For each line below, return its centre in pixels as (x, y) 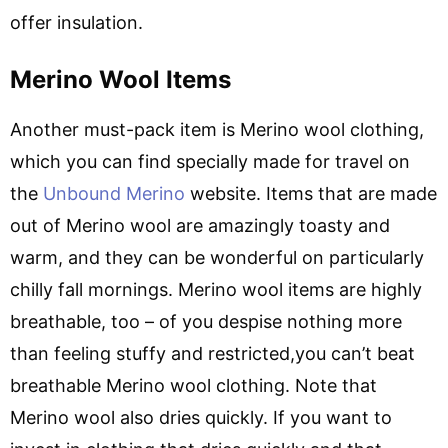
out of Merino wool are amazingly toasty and (200, 225)
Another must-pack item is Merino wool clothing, (217, 129)
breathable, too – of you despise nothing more (206, 321)
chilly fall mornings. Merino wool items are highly (216, 289)
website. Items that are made (311, 193)
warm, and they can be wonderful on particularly (217, 257)
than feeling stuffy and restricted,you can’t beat (212, 353)
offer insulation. (76, 22)
